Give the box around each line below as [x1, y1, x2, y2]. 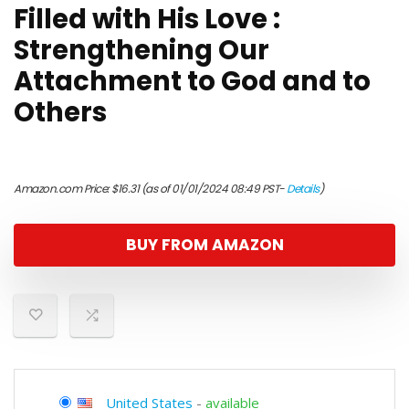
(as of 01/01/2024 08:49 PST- [139, 181, 287, 196]
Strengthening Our [14, 32, 269, 68]
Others [14, 94, 107, 131]
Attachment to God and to [14, 63, 371, 100]
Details [287, 181, 320, 196]
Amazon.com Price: [14, 181, 111, 196]
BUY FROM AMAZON [125, 234, 284, 256]
